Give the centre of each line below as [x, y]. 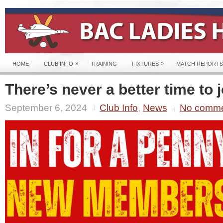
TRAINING [104, 64]
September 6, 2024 [46, 108]
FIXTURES [145, 64]
